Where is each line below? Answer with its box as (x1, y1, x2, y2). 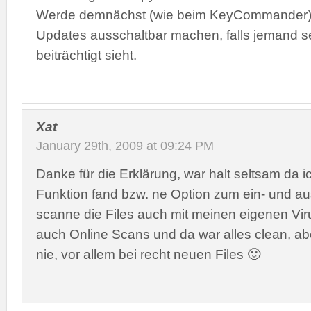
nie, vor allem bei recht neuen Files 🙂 (36, 246, 260, 262)
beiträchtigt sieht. (36, 47, 137, 62)
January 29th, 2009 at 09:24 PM (36, 138, 214, 153)
